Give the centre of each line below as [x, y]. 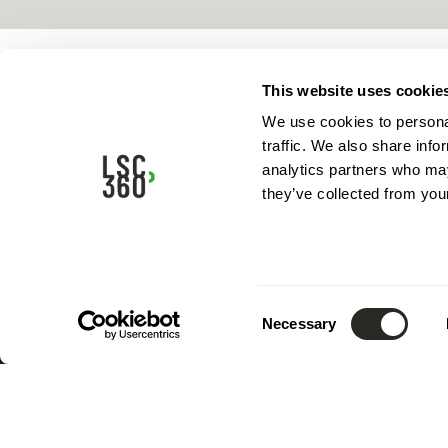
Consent [289, 311]
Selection [292, 335]
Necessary [299, 323]
